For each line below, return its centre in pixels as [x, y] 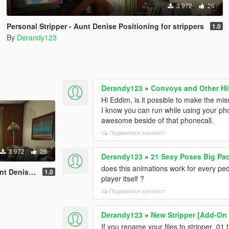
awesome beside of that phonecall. [158, 120]
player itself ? [123, 178]
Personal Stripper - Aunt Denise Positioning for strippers [105, 26]
